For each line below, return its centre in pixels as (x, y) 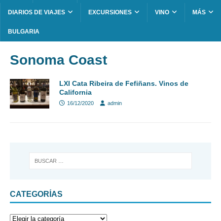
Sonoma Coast (58, 60)
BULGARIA (24, 32)
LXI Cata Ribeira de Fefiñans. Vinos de (124, 84)
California (75, 92)
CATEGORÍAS (36, 194)
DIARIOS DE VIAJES (37, 13)
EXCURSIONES (110, 13)
